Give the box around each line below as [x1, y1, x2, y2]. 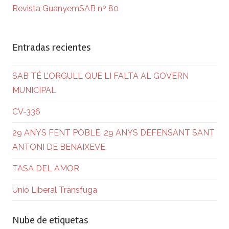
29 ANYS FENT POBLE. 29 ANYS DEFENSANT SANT [12, 128, 215, 138]
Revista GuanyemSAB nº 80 [12, 4, 119, 14]
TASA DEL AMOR [12, 164, 79, 174]
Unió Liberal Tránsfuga [12, 185, 97, 195]
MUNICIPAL [12, 85, 56, 95]
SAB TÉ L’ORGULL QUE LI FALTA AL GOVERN [12, 71, 189, 81]
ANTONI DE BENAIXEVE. [12, 142, 107, 152]
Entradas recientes [12, 41, 91, 54]
